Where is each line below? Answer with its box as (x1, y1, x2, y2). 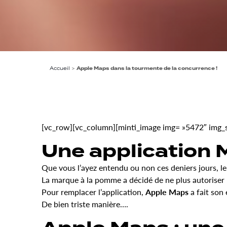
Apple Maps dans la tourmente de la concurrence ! (77, 65, 218, 72)
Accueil (50, 65, 70, 72)
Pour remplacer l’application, (42, 186, 145, 198)
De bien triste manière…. (42, 198, 128, 210)
